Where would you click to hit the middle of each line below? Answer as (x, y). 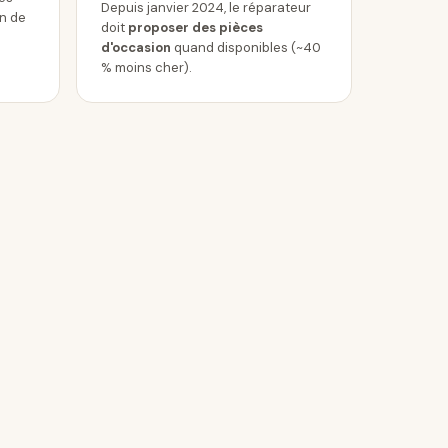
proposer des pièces (195, 27)
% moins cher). (146, 67)
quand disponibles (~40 (246, 47)
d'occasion (136, 47)
